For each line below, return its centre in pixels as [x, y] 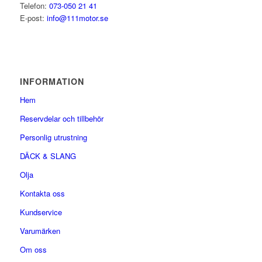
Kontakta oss [42, 194]
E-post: [33, 18]
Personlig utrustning [53, 137]
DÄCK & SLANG [48, 156]
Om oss [33, 250]
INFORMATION [52, 82]
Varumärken [40, 231]
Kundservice [41, 212]
